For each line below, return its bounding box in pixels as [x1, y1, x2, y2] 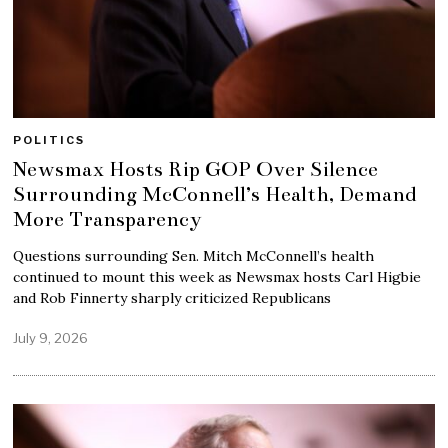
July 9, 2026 [13, 330, 89, 347]
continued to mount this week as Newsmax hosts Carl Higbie [13, 268, 422, 287]
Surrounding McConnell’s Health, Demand [13, 181, 417, 208]
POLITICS [13, 133, 86, 148]
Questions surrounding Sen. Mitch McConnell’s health [13, 247, 375, 266]
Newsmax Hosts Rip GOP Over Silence [13, 156, 379, 183]
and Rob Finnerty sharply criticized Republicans [13, 289, 332, 308]
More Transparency [13, 206, 203, 233]
